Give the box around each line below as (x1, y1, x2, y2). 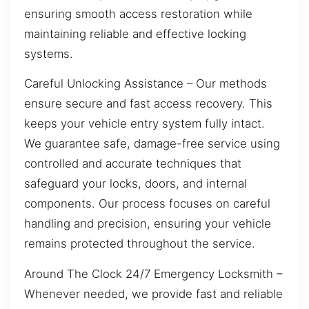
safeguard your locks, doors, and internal (24, 177, 247, 191)
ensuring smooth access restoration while (24, 6, 252, 21)
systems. (24, 46, 73, 61)
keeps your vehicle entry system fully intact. (24, 117, 265, 131)
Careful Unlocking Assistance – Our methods (24, 77, 267, 91)
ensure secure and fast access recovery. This (24, 97, 272, 111)
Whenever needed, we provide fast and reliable (24, 286, 283, 301)
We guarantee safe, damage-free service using (24, 137, 280, 151)
